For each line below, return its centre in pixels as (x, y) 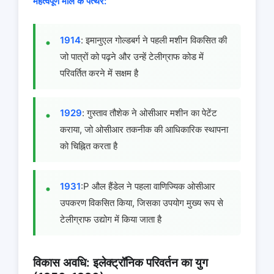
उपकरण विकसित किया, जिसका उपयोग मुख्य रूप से (142, 202)
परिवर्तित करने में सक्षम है (99, 73)
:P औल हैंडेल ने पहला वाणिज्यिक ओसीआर (148, 186)
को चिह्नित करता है (89, 146)
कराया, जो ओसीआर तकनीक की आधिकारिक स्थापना (144, 130)
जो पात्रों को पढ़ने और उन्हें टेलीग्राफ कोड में (132, 56)
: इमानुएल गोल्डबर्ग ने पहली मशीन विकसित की (154, 40)
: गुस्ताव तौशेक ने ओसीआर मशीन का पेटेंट (150, 113)
